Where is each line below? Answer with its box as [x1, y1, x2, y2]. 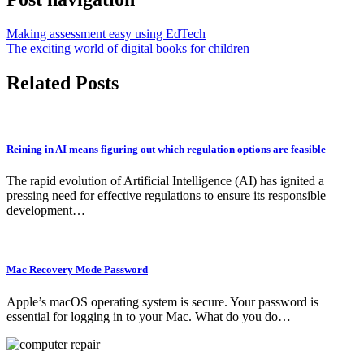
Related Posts [6, 71, 119, 93]
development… [6, 203, 85, 218]
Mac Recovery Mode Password [6, 263, 148, 276]
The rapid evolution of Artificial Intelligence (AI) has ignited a [6, 174, 324, 188]
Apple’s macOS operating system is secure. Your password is [6, 294, 318, 309]
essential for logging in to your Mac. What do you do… [6, 309, 291, 323]
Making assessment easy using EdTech [6, 27, 206, 41]
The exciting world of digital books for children [6, 41, 249, 56]
